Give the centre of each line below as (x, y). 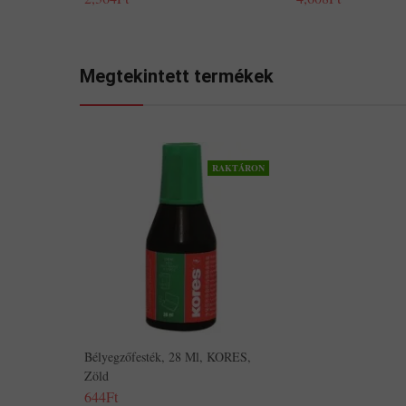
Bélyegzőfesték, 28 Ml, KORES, (168, 357)
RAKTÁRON (238, 168)
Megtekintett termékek (177, 76)
